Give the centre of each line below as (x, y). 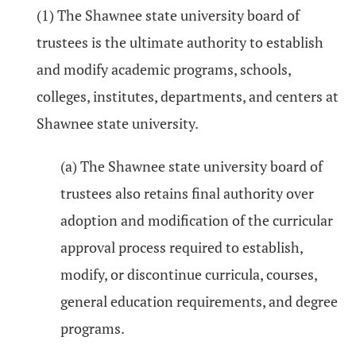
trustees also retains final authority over (187, 193)
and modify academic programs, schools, (164, 69)
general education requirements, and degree (199, 301)
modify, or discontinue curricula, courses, (189, 274)
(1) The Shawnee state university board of (168, 15)
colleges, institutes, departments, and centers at (188, 96)
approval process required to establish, (182, 247)
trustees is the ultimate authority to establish (180, 42)
